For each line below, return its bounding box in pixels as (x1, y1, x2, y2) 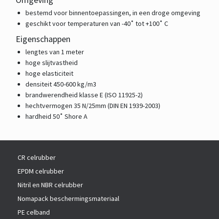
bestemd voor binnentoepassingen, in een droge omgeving (25, 8, 200, 17)
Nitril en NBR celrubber (18, 180, 83, 189)
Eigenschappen (16, 33, 70, 44)
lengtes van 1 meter (25, 47, 84, 56)
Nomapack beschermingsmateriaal (18, 194, 119, 203)
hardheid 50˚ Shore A (25, 112, 88, 121)
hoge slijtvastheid (25, 58, 78, 67)
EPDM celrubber (18, 167, 64, 175)
